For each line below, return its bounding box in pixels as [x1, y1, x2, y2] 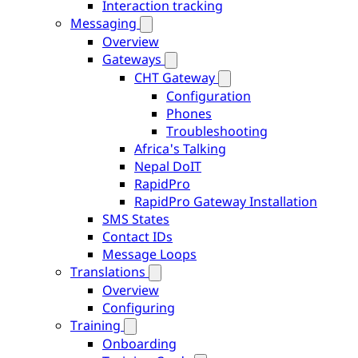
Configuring [102, 299, 175, 316]
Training [70, 316, 121, 334]
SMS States [102, 210, 169, 228]
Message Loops [102, 245, 197, 263]
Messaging [70, 14, 137, 32]
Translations [70, 263, 145, 280]
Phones [166, 105, 212, 122]
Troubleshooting [166, 122, 268, 140]
